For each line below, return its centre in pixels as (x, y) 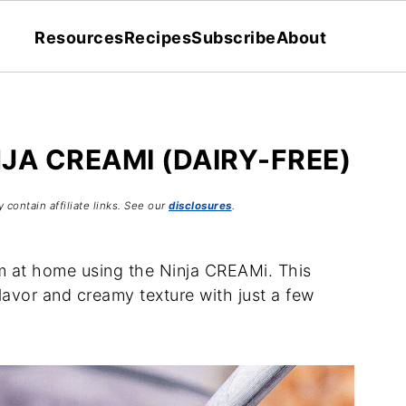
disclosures (200, 206)
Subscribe (234, 37)
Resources (79, 37)
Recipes (157, 37)
